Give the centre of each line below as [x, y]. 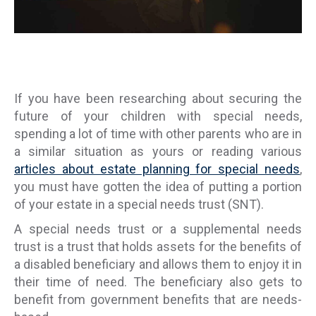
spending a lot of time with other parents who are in [158, 134]
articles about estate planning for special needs [157, 169]
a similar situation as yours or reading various [158, 151]
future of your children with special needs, [158, 116]
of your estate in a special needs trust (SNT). [139, 204]
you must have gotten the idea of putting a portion [158, 187]
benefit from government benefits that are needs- [158, 299]
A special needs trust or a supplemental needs [158, 229]
